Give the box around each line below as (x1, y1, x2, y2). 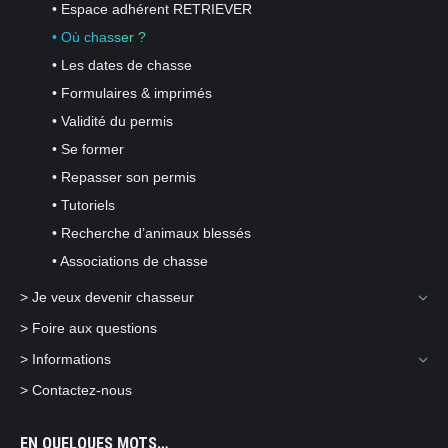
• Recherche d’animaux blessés (52, 225, 251, 242)
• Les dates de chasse (52, 57, 192, 74)
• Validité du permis (52, 113, 173, 130)
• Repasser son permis (52, 169, 196, 186)
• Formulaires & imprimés (52, 85, 212, 102)
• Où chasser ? (52, 29, 146, 46)
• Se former (52, 141, 124, 158)
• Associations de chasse (52, 253, 208, 270)
